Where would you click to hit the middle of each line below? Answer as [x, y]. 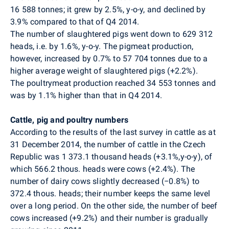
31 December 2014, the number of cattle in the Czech [108, 144]
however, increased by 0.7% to [66, 58]
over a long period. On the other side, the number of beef [114, 205]
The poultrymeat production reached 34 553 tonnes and [113, 83]
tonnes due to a [179, 58]
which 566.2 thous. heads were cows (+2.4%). [95, 169]
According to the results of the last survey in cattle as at [113, 132]
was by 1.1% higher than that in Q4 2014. [86, 95]
